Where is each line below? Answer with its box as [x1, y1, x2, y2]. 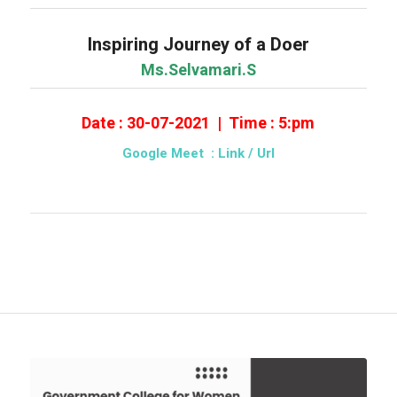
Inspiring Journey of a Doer [87, 31, 309, 58]
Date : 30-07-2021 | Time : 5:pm [82, 111, 315, 136]
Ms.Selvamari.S [140, 58, 256, 82]
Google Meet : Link [121, 144, 248, 164]
